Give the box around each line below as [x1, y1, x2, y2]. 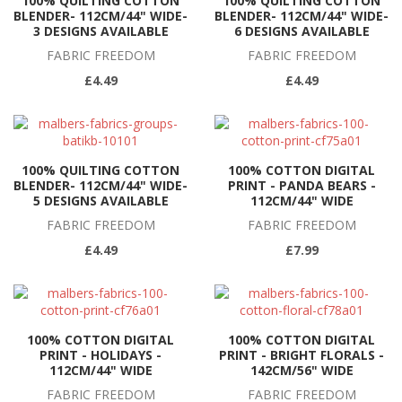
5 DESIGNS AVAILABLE [32, 192, 169, 209]
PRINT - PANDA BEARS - [227, 177, 376, 194]
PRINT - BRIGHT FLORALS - [219, 346, 384, 363]
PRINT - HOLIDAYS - [39, 346, 162, 363]
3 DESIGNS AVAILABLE [32, 22, 169, 39]
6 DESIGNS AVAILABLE [233, 22, 370, 39]
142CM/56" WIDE [249, 362, 354, 379]
